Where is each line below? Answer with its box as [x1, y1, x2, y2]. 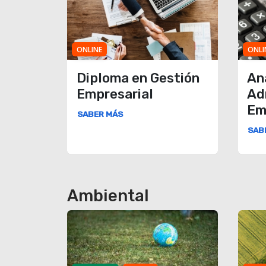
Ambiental [67, 186, 150, 206]
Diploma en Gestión [76, 69, 199, 86]
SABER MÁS [77, 109, 123, 119]
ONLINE [76, 44, 102, 55]
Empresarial [76, 85, 153, 102]
